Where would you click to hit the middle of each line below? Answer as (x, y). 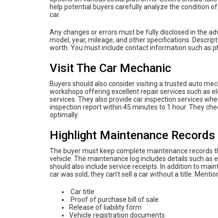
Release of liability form (105, 207)
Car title (82, 191)
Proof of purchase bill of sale (114, 199)
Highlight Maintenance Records (132, 135)
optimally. (64, 115)
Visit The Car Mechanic (110, 68)
